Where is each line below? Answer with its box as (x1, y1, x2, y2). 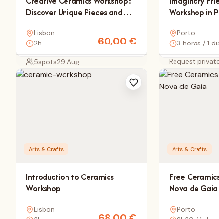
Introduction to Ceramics (26, 171, 114, 183)
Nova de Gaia (169, 182, 218, 195)
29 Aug (57, 57, 79, 66)
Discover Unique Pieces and (26, 6, 123, 18)
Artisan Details (26, 17, 78, 29)
